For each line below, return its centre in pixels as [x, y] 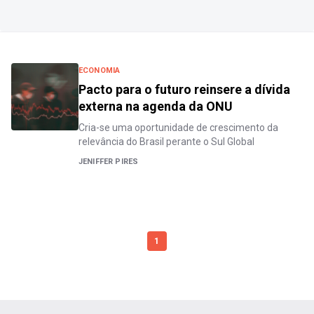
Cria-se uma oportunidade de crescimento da [178, 128]
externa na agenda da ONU [156, 106]
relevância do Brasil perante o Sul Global [166, 142]
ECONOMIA [100, 70]
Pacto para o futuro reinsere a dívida [184, 89]
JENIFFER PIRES [109, 162]
